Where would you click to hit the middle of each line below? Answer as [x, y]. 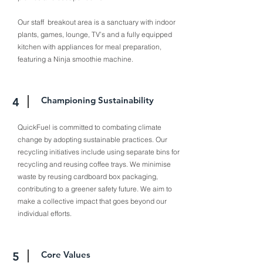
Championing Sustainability [97, 100]
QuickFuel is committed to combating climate [90, 127]
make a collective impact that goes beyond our [92, 201]
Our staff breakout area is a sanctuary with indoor [97, 22]
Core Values [66, 254]
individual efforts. [45, 213]
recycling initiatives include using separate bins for [99, 152]
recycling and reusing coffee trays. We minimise [94, 164]
